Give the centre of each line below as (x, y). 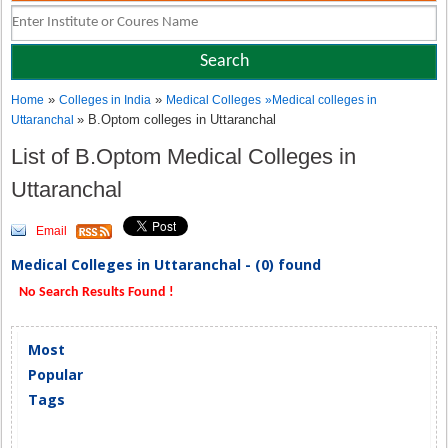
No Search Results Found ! (95, 292)
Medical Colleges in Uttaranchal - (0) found (166, 264)
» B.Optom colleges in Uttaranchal (177, 119)
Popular (56, 374)
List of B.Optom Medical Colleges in (184, 156)
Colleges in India (105, 100)
